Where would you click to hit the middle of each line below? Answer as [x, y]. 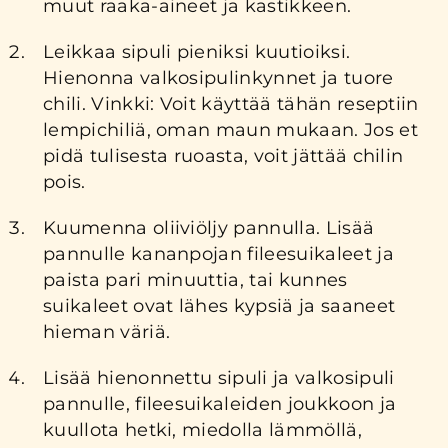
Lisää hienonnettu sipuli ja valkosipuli [219, 377]
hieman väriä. [109, 331]
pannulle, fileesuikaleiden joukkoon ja [220, 403]
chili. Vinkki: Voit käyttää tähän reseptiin [231, 103]
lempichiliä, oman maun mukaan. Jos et [230, 129]
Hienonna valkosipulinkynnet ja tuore [218, 77]
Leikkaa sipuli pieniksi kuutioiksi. [197, 51]
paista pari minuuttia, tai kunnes [195, 279]
